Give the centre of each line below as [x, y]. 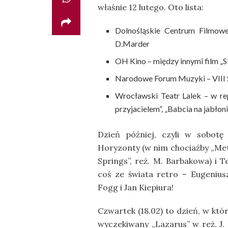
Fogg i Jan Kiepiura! [136, 188]
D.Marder [133, 44]
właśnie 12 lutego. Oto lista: [151, 7]
